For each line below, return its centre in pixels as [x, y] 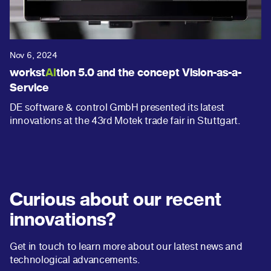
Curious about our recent [116, 200]
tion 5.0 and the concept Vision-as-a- [149, 73]
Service [29, 88]
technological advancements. [75, 260]
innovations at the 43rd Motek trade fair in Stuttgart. [125, 121]
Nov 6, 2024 [34, 55]
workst [28, 73]
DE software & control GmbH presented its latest [117, 107]
